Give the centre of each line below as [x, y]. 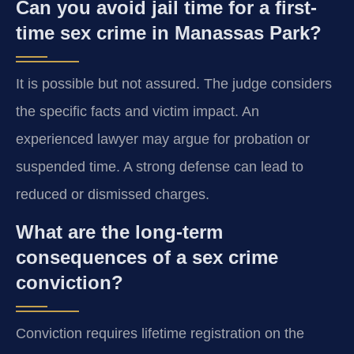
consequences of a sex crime [147, 258]
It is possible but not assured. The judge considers [174, 83]
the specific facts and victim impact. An [137, 111]
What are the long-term [119, 232]
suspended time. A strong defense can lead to [160, 166]
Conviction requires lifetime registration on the [160, 334]
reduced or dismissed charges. [113, 194]
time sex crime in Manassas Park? [169, 32]
